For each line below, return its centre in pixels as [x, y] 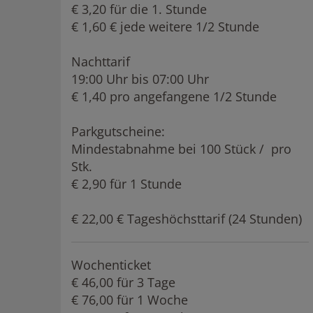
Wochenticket [111, 265]
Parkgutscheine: [118, 131]
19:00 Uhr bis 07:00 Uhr [140, 79]
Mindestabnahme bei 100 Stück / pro [181, 149]
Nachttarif [101, 61]
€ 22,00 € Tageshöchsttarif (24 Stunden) [187, 219]
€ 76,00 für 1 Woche [130, 300]
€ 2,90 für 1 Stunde [126, 184]
